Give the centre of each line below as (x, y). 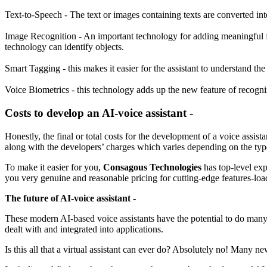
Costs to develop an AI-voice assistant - (100, 113)
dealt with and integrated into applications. (85, 229)
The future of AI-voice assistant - (70, 198)
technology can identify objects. (66, 47)
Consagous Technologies (152, 167)
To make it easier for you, (54, 167)
